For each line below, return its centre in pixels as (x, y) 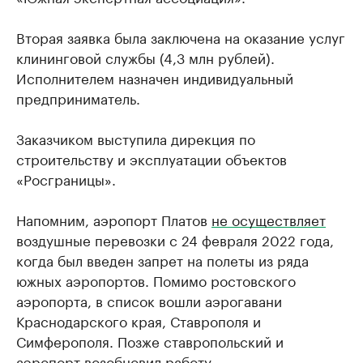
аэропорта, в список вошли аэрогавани (149, 300)
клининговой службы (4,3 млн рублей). (145, 57)
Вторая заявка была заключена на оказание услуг (181, 37)
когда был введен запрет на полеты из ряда (162, 260)
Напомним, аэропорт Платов (114, 219)
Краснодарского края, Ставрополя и (139, 320)
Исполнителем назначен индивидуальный (155, 77)
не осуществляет (269, 219)
